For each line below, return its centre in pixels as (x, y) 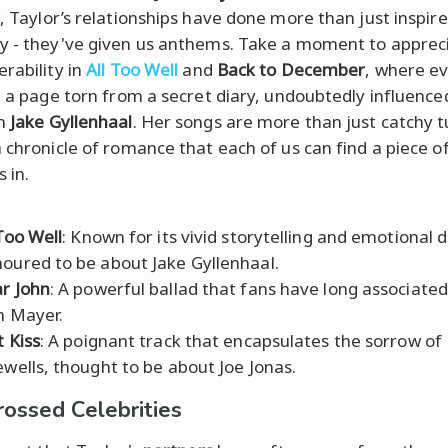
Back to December (291, 69)
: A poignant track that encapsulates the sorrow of (240, 340)
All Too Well (132, 69)
